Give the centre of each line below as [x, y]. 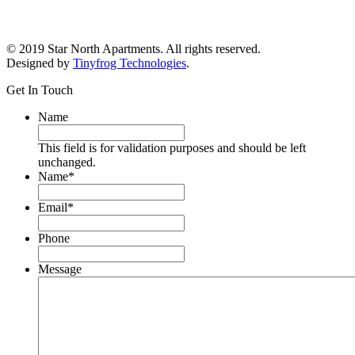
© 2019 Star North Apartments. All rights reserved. [134, 48]
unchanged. [67, 162]
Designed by [40, 63]
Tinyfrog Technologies [130, 63]
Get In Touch [40, 90]
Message [60, 269]
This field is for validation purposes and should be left [172, 147]
